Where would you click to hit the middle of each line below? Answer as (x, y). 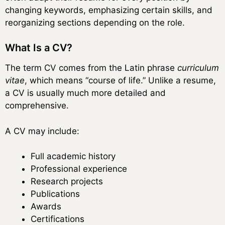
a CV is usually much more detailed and (85, 93)
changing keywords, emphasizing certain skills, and (109, 10)
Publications (55, 194)
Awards (46, 207)
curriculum (198, 68)
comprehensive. (37, 106)
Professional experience (79, 169)
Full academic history (73, 156)
